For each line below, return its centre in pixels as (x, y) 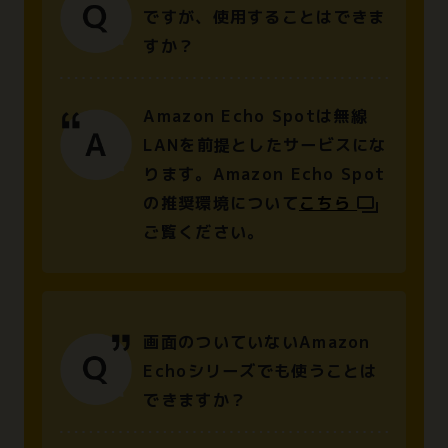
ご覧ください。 (204, 231)
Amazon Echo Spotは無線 (255, 115)
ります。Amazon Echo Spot (264, 173)
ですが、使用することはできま (264, 16)
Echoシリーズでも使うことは (260, 370)
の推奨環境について (221, 202)
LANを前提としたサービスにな (265, 144)
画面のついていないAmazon (257, 341)
